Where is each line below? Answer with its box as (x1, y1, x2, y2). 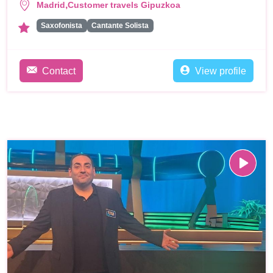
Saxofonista (41, 21, 83, 30)
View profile (195, 66, 246, 77)
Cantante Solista (91, 21, 149, 30)
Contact (42, 66, 76, 77)
